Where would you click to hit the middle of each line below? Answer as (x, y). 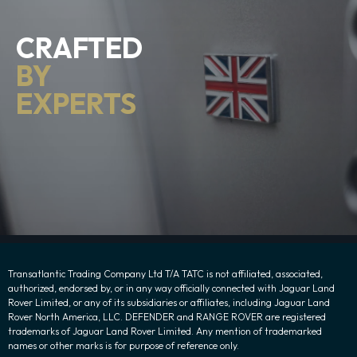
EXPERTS (76, 103)
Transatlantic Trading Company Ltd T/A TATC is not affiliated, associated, (165, 274)
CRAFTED (79, 47)
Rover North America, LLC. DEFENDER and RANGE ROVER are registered (167, 317)
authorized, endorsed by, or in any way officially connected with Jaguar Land (171, 288)
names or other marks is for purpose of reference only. (124, 345)
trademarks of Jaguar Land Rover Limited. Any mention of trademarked (165, 331)
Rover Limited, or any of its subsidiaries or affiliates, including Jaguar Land (169, 302)
